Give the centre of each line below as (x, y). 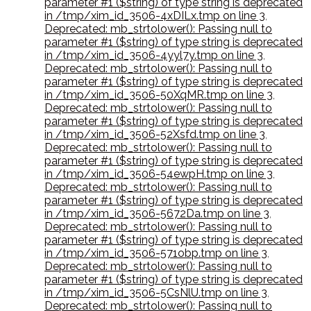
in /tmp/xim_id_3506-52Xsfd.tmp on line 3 (155, 135)
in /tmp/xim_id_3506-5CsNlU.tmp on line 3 (156, 293)
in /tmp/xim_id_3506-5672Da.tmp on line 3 (157, 214)
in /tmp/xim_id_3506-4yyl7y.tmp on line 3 (154, 56)
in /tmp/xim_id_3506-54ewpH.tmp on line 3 (159, 174)
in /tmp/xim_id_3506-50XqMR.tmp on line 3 (159, 95)
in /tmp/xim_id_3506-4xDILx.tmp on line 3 (155, 16)
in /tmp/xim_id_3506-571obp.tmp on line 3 (156, 253)
